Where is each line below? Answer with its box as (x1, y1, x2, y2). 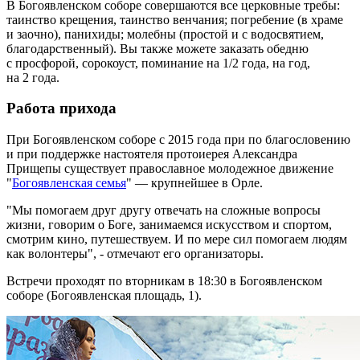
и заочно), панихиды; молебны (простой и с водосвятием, (6, 27, 324, 41)
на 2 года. (6, 70, 59, 84)
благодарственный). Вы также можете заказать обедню (6, 41, 309, 55)
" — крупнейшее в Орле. (126, 176, 263, 190)
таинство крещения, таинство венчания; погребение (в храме (6, 12, 343, 27)
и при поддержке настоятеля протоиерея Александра (6, 147, 297, 162)
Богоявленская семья (12, 176, 126, 190)
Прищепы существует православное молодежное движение (6, 162, 333, 176)
